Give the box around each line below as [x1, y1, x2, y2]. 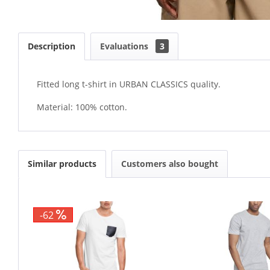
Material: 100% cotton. [37, 101, 127, 113]
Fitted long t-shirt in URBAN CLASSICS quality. [37, 78, 221, 90]
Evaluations [100, 40, 151, 52]
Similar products [28, 158, 96, 169]
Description [28, 40, 75, 52]
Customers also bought [121, 158, 218, 169]
